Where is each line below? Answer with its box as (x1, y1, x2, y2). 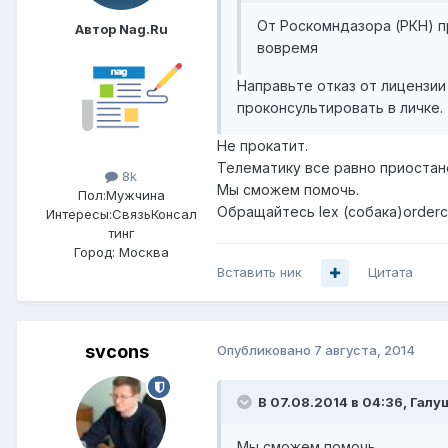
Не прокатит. (217, 137, 308, 155)
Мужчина (105, 187, 165, 204)
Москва (118, 244, 169, 261)
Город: (73, 244, 115, 261)
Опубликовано (217, 342, 314, 359)
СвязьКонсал (111, 206, 197, 223)
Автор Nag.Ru (74, 21, 168, 38)
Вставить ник (217, 264, 302, 281)
